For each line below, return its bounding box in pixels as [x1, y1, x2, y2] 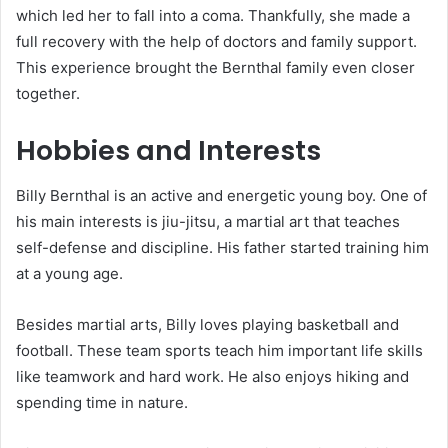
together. [16, 84, 80, 104]
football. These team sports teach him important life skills [16, 340, 423, 360]
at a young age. [16, 263, 123, 283]
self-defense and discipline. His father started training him [16, 237, 429, 257]
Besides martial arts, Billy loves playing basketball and [16, 314, 399, 334]
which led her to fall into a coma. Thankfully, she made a [16, 6, 410, 26]
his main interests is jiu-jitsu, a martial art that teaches [16, 211, 400, 231]
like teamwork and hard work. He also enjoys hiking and [16, 366, 409, 386]
